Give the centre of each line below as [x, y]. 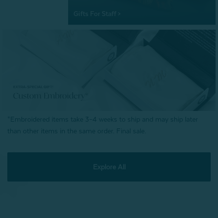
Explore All [109, 167]
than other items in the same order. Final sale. [77, 131]
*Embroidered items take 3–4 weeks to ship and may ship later [103, 119]
